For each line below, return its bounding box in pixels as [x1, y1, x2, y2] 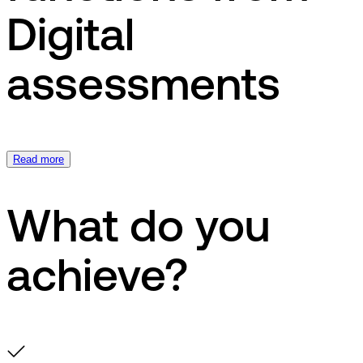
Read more [13, 153, 64, 166]
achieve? [6, 256, 188, 302]
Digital [6, 15, 135, 62]
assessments [6, 65, 280, 111]
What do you [6, 207, 271, 253]
